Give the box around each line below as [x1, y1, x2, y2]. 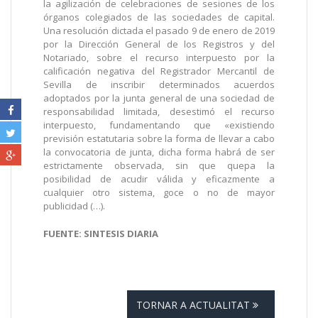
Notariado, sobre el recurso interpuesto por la [43, 50, 275, 64]
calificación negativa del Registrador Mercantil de [43, 64, 275, 77]
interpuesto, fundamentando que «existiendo [43, 118, 275, 131]
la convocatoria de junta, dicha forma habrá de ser [43, 145, 275, 158]
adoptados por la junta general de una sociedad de [43, 91, 275, 104]
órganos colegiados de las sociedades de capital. [43, 10, 275, 23]
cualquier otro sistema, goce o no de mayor [43, 185, 275, 199]
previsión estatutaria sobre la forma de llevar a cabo [43, 131, 275, 145]
